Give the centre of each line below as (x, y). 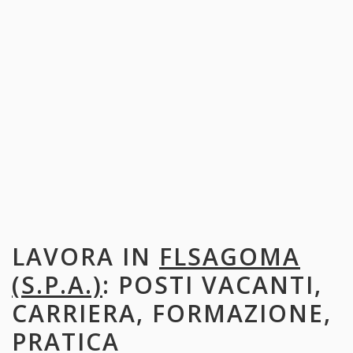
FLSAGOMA (230, 256)
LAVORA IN (85, 256)
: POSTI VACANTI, (212, 284)
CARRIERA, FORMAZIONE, (172, 313)
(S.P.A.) (57, 284)
